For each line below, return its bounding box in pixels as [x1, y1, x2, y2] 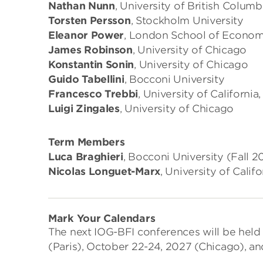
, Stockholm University [130, 15, 244, 26]
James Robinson [48, 44, 133, 56]
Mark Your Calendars [48, 213, 156, 224]
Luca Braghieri [48, 151, 123, 163]
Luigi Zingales [48, 103, 120, 114]
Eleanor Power [48, 29, 124, 41]
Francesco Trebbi [48, 88, 139, 100]
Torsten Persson [48, 15, 131, 26]
